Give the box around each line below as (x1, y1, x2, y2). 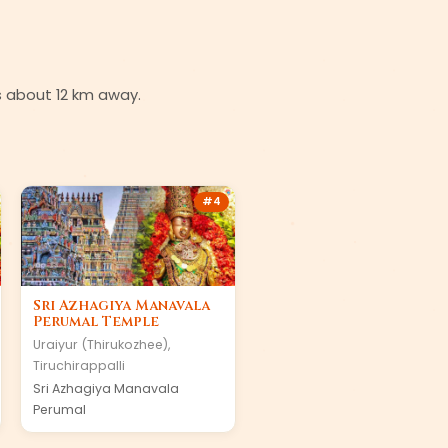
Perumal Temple (32, 312, 159, 331)
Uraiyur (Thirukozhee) (32, 336, 168, 353)
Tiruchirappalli (32, 357, 125, 374)
